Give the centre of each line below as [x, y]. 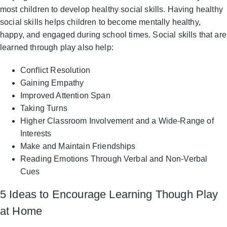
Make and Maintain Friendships [78, 146]
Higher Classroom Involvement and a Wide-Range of [117, 121]
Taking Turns [44, 108]
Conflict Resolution [55, 70]
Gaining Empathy [52, 83]
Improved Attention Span [65, 96]
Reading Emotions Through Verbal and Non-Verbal [114, 159]
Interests [36, 134]
